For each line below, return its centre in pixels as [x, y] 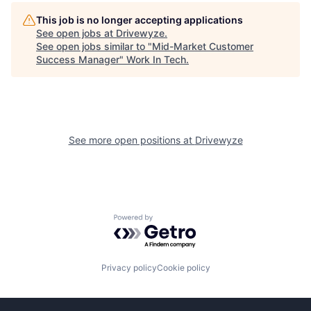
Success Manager [78, 60]
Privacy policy [129, 267]
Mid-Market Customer [203, 47]
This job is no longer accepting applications [140, 20]
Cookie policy [183, 267]
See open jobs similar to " [94, 47]
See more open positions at [132, 140]
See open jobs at [76, 33]
